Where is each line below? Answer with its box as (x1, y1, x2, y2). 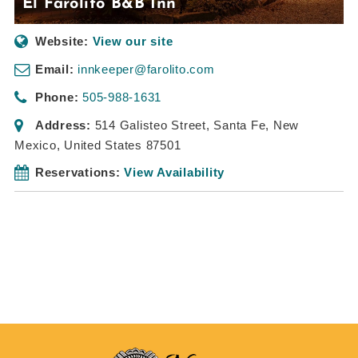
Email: (34, 62, 74, 77)
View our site (92, 34, 173, 49)
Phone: (34, 90, 79, 105)
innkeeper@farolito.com (78, 62, 215, 77)
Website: (34, 34, 89, 49)
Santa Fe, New (213, 118, 299, 133)
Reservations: (34, 165, 121, 180)
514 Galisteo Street (94, 118, 206, 133)
